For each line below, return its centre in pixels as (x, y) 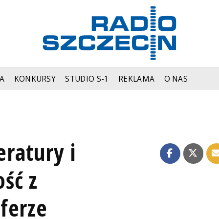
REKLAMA (136, 79)
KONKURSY (35, 79)
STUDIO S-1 (87, 79)
